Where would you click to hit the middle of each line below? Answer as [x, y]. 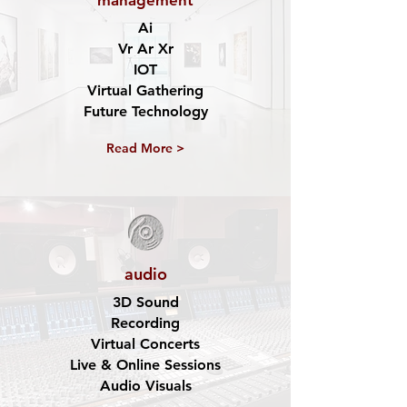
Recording [145, 323]
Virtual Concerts [145, 344]
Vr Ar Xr [145, 49]
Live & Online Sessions [145, 365]
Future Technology [145, 111]
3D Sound [145, 302]
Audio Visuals [145, 386]
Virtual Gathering [145, 90]
